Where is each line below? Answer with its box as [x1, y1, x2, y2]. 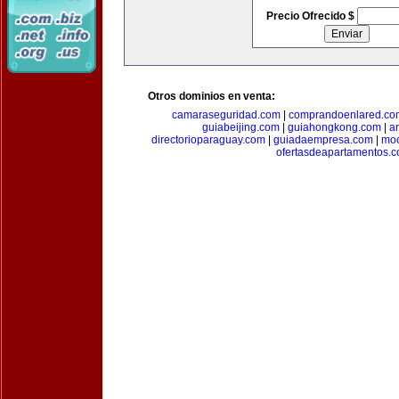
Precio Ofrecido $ [265, 10, 357, 22]
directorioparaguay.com [151, 134, 265, 146]
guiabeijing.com [202, 121, 280, 134]
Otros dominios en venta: [148, 90, 275, 102]
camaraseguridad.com [172, 109, 281, 121]
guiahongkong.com [288, 121, 381, 134]
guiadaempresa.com [273, 134, 373, 146]
